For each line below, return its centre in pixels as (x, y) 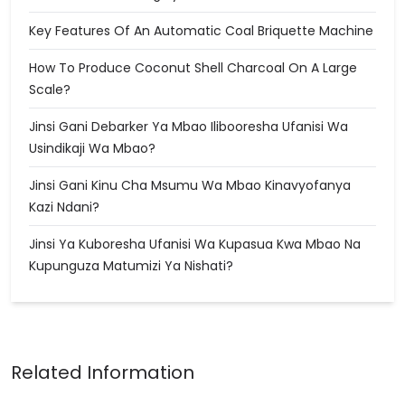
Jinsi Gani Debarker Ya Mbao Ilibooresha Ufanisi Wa (188, 127)
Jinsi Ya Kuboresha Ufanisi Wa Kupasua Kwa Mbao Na (195, 244)
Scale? (50, 89)
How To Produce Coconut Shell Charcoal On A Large (193, 68)
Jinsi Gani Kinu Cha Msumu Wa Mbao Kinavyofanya (190, 185)
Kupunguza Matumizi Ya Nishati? (131, 266)
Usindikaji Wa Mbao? (92, 148)
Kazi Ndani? (64, 207)
